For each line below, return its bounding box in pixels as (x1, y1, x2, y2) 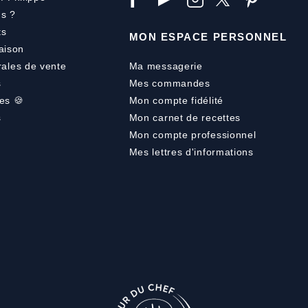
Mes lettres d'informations (129, 146, 254, 157)
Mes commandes (129, 77, 210, 89)
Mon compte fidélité (129, 94, 223, 106)
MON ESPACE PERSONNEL (129, 31, 287, 43)
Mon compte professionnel (129, 129, 256, 140)
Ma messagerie (129, 60, 203, 71)
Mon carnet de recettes (129, 111, 241, 123)
